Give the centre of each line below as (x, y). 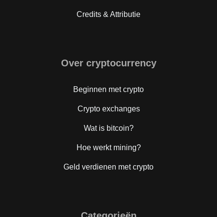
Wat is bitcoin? (108, 128)
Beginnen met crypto (108, 89)
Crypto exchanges (108, 108)
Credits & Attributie (108, 14)
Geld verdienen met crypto (108, 167)
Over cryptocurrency (108, 63)
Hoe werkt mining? (108, 147)
